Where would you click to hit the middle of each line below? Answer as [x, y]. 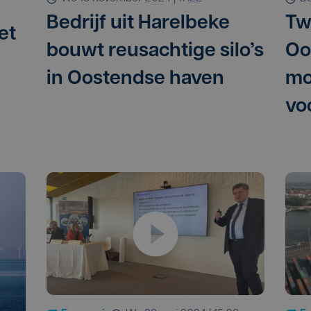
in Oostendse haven [136, 79]
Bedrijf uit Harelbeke [138, 24]
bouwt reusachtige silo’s [155, 52]
